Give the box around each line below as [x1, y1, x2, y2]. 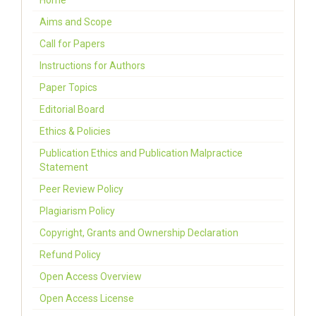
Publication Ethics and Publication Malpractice [39, 147, 243, 159]
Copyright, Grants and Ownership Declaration [39, 227, 238, 238]
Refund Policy [39, 249, 101, 260]
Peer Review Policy [39, 183, 123, 195]
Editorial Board [39, 104, 104, 115]
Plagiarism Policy [39, 205, 115, 217]
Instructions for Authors [39, 60, 145, 71]
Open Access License [39, 293, 134, 304]
